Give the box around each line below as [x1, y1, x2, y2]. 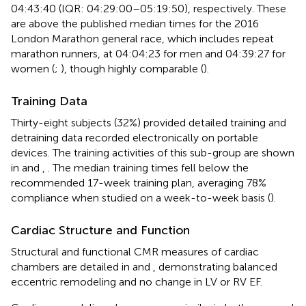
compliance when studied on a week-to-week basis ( [11, 191, 270, 205]
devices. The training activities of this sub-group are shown [11, 146, 294, 160]
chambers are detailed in [11, 260, 133, 274]
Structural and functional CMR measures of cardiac [11, 245, 259, 259]
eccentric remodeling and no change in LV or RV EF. [11, 275, 262, 289]
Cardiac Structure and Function [11, 223, 190, 238]
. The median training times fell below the [48, 161, 249, 175]
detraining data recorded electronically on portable [11, 131, 258, 145]
